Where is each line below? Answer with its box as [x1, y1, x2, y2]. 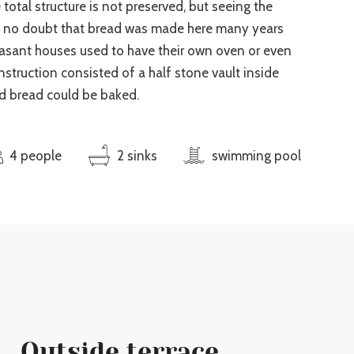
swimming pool [211, 148, 301, 164]
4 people [9, 148, 62, 164]
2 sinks [116, 148, 157, 164]
